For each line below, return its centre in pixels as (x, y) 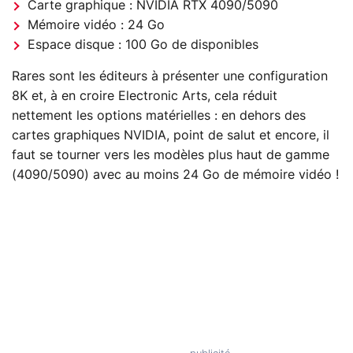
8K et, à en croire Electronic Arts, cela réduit (145, 96)
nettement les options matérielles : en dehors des (159, 115)
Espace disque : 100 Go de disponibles (143, 45)
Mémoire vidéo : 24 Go (96, 25)
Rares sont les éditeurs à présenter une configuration (170, 76)
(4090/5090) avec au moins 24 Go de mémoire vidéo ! (175, 175)
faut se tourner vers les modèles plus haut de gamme (171, 155)
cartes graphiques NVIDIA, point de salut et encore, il (171, 135)
